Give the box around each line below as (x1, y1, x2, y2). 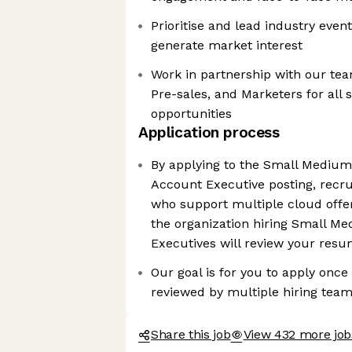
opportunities (151, 106, 232, 121)
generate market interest (151, 38, 302, 53)
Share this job (151, 327, 231, 342)
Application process (138, 123, 280, 141)
